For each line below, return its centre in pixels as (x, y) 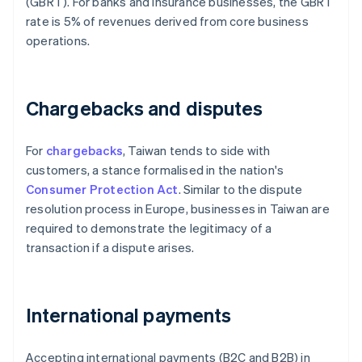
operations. (58, 41)
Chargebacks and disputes (145, 108)
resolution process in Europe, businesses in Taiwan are (178, 209)
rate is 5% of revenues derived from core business (167, 21)
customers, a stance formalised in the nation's (155, 170)
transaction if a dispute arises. (110, 248)
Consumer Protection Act (102, 189)
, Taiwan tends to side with (197, 151)
